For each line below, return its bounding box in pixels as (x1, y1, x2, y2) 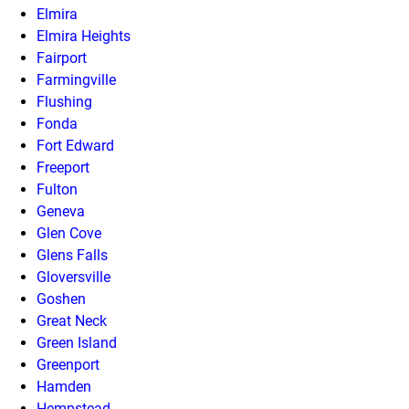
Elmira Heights (37, 26, 131, 45)
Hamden (37, 377, 91, 395)
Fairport (37, 48, 87, 67)
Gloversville (37, 267, 110, 286)
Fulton (37, 180, 78, 198)
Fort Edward (37, 136, 114, 154)
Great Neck (37, 311, 107, 330)
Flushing (37, 92, 92, 110)
